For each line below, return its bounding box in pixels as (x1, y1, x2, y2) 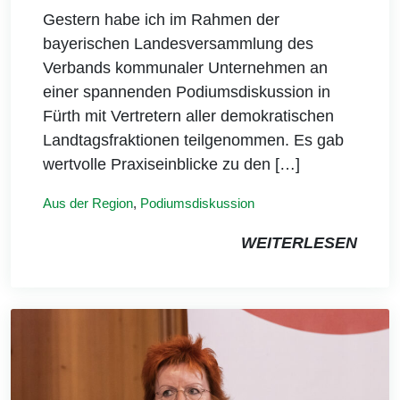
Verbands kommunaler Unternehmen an (43, 59, 328, 78)
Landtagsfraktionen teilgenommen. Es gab (43, 131, 344, 150)
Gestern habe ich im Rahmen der (43, 11, 279, 29)
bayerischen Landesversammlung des (43, 35, 313, 54)
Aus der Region (43, 196, 133, 212)
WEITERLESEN (241, 234, 357, 253)
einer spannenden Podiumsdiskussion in (43, 83, 330, 102)
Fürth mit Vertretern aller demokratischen (43, 107, 334, 126)
